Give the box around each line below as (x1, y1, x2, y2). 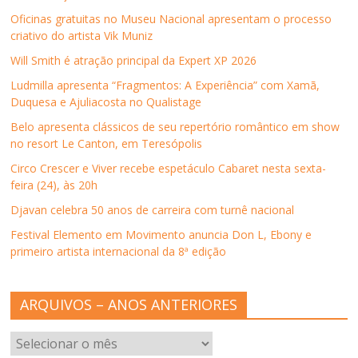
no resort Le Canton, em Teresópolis (10, 135, 203, 151)
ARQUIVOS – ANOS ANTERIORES (20, 294, 238, 314)
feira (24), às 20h (10, 177, 98, 193)
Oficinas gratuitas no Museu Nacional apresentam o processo (10, 10, 332, 26)
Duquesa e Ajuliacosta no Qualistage (10, 93, 202, 109)
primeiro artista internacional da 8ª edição (10, 243, 227, 259)
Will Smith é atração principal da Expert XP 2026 (10, 52, 257, 68)
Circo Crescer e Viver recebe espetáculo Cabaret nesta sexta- (10, 160, 327, 176)
